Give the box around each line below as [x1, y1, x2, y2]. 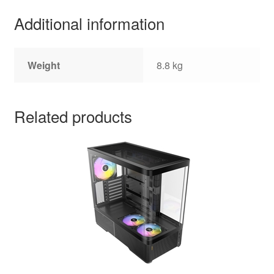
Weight [28, 58, 61, 73]
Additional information [13, 11, 165, 34]
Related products [13, 105, 132, 128]
